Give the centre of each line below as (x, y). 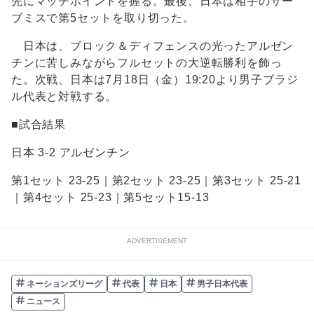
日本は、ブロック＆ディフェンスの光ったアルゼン (153, 46)
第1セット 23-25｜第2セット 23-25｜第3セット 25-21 (156, 181)
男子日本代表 (221, 284)
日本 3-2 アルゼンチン (71, 153)
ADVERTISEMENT (157, 241)
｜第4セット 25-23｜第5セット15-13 (110, 198)
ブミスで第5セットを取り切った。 (103, 18)
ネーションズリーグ (63, 284)
